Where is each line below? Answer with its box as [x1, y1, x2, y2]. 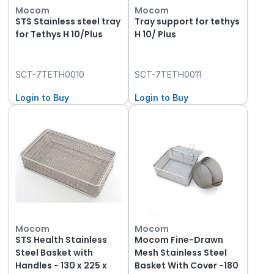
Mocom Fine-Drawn [135, 233, 224, 246]
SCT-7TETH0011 [135, 69, 202, 80]
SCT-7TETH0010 [15, 69, 84, 80]
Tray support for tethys [135, 15, 240, 28]
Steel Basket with [15, 246, 93, 259]
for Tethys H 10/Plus [15, 28, 103, 41]
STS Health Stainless [15, 233, 107, 246]
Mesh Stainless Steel [135, 246, 228, 259]
